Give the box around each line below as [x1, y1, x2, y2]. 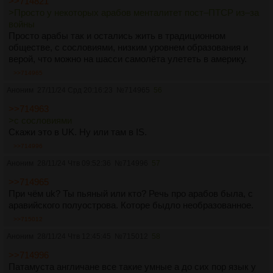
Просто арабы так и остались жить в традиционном [9, 30, 225, 41]
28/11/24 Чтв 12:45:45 [37, 232, 111, 241]
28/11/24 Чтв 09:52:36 [37, 159, 111, 168]
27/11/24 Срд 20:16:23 [37, 86, 113, 95]
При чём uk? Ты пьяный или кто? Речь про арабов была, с [9, 188, 253, 199]
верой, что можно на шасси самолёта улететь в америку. [9, 54, 247, 65]
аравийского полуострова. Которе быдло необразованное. [9, 200, 253, 211]
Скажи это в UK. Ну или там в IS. [9, 127, 147, 138]
